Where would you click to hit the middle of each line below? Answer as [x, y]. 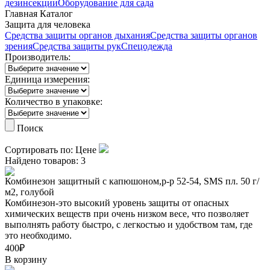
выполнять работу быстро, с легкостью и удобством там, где [129, 224]
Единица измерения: [47, 79]
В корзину [26, 259]
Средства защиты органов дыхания [77, 35]
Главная [21, 14]
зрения [19, 46]
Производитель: [38, 57]
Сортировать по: [40, 150]
